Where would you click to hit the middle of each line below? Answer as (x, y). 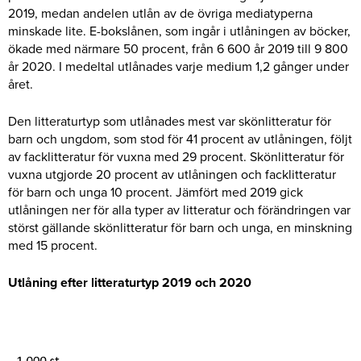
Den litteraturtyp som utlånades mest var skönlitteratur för (170, 121)
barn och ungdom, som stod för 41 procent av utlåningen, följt (180, 139)
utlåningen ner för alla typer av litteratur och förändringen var (179, 210)
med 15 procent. (53, 245)
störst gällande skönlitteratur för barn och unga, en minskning (180, 228)
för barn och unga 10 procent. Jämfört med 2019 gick (156, 192)
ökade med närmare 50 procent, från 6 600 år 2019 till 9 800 (178, 49)
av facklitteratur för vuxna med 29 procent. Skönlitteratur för (176, 157)
